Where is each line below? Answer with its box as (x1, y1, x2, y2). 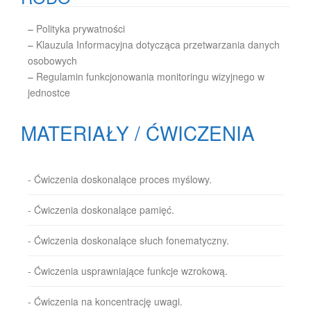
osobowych (28, 53, 77, 67)
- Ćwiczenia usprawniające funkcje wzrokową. (28, 264, 228, 278)
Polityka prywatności (36, 22, 125, 35)
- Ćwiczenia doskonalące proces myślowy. (28, 172, 212, 186)
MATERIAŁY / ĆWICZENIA (21, 119, 255, 146)
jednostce (28, 85, 70, 99)
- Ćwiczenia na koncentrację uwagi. (28, 294, 183, 308)
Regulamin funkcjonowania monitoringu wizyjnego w (36, 69, 264, 83)
